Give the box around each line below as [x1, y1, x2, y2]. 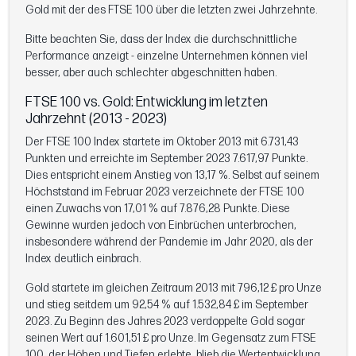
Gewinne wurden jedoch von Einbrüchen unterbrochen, [25, 218, 296, 232]
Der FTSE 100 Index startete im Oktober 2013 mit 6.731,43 [25, 134, 299, 149]
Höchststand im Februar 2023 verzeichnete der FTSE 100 [25, 184, 304, 199]
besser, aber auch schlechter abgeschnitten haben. [25, 65, 277, 79]
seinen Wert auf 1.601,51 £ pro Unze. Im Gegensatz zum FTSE [25, 331, 316, 345]
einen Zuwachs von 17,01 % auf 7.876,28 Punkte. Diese [25, 201, 290, 215]
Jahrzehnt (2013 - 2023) [25, 110, 167, 127]
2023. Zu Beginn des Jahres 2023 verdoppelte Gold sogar [25, 314, 305, 328]
